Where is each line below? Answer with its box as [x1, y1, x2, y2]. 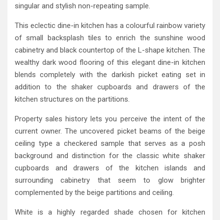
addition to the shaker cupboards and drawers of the [15, 82, 205, 91]
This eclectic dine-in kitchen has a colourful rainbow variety [15, 21, 205, 30]
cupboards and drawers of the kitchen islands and [15, 163, 205, 172]
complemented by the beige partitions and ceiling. [15, 188, 174, 197]
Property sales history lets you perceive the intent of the [15, 114, 205, 123]
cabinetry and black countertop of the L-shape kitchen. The [15, 45, 205, 55]
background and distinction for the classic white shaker [15, 151, 205, 160]
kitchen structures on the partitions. [15, 94, 130, 104]
